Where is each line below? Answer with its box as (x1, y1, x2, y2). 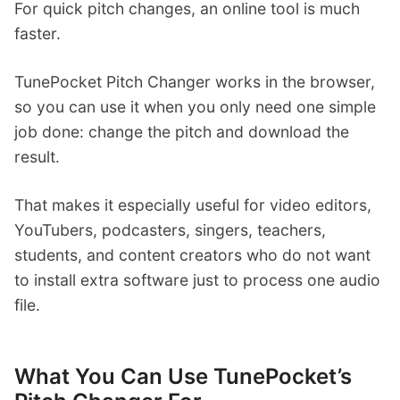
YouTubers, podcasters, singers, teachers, (14, 221, 326, 240)
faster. (14, 24, 61, 44)
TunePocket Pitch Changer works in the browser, (14, 72, 375, 92)
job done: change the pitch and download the (14, 122, 349, 142)
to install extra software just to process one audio (14, 271, 380, 290)
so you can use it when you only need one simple (14, 97, 376, 117)
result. (14, 147, 60, 167)
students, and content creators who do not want (14, 246, 371, 265)
